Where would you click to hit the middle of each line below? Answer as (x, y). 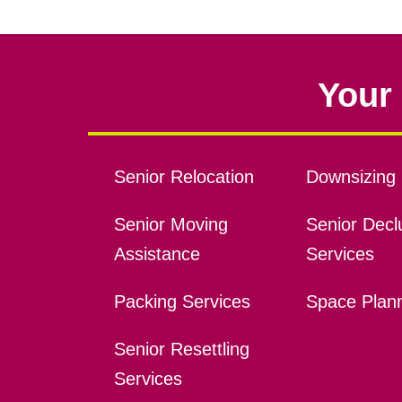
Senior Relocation (184, 177)
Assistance (157, 254)
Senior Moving (170, 225)
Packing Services (182, 302)
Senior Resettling (181, 350)
